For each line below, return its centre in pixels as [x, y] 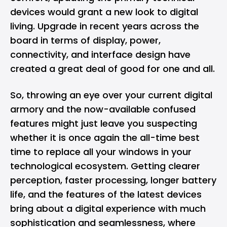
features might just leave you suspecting [104, 123]
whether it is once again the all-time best [105, 138]
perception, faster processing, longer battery [113, 180]
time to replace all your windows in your [101, 152]
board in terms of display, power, [85, 40]
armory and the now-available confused [103, 109]
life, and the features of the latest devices [106, 194]
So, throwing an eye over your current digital [111, 95]
